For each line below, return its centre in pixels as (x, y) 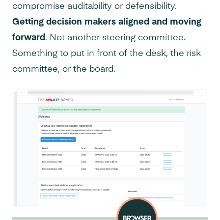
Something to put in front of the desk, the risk (107, 53)
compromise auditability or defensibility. (94, 6)
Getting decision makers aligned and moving (107, 22)
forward (29, 38)
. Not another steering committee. (115, 38)
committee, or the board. (64, 69)
